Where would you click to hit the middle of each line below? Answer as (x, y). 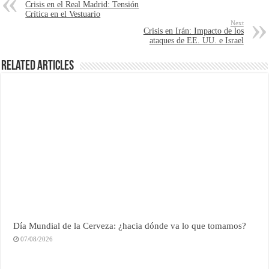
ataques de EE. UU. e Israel (196, 41)
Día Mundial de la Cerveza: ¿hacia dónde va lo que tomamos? (130, 226)
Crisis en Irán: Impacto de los (193, 31)
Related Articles (38, 67)
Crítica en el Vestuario (63, 14)
